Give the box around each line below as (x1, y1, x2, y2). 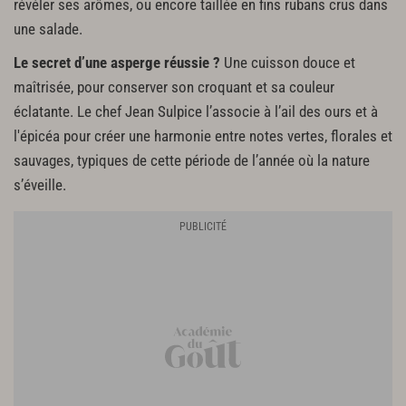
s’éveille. (14, 176, 66, 194)
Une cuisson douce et (220, 53, 355, 72)
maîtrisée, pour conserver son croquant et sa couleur (14, 78, 334, 96)
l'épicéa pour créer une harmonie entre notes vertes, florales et (14, 127, 392, 145)
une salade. (14, 20, 82, 38)
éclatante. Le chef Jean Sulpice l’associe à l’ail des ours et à (14, 102, 378, 121)
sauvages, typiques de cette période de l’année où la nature (14, 151, 370, 169)
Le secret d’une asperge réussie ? (14, 53, 220, 72)
